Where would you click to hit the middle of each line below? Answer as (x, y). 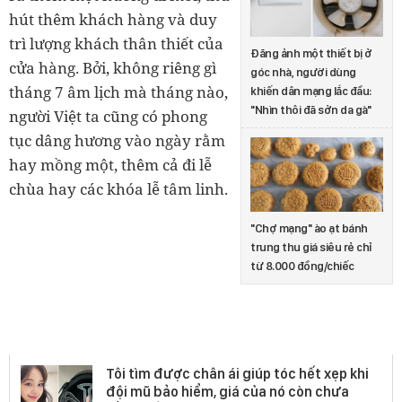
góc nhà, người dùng (303, 72)
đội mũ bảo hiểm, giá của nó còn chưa (227, 391)
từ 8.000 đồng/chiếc (302, 266)
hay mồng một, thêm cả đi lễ (110, 165)
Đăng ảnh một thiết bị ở (311, 53)
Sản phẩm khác (104, 335)
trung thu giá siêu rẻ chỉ (311, 247)
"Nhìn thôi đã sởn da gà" (310, 109)
